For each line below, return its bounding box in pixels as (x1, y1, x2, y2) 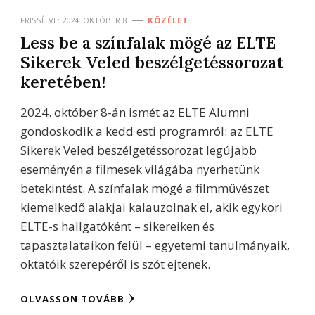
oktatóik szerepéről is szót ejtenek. (20, 255, 210, 272)
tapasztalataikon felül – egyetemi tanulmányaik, (20, 236, 290, 253)
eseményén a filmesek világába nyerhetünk (20, 160, 259, 177)
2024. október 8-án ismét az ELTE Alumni (20, 103, 250, 120)
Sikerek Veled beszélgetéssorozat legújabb (20, 141, 257, 158)
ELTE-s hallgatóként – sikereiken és (20, 217, 214, 234)
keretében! (20, 71, 105, 92)
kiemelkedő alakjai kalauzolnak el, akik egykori (20, 198, 283, 215)
